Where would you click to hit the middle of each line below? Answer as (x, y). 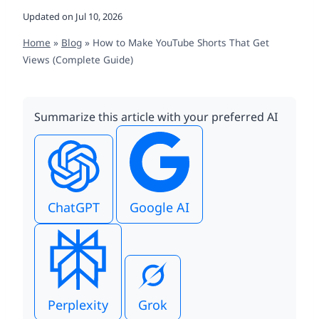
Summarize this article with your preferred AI (156, 117)
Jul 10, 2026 (99, 16)
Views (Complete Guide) (78, 60)
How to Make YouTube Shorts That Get (181, 43)
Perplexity (78, 304)
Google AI (159, 208)
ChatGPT (74, 208)
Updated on (48, 16)
